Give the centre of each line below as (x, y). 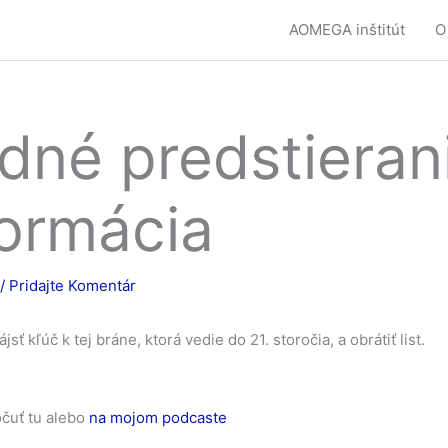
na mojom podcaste (158, 417)
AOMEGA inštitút (347, 29)
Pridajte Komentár (72, 285)
